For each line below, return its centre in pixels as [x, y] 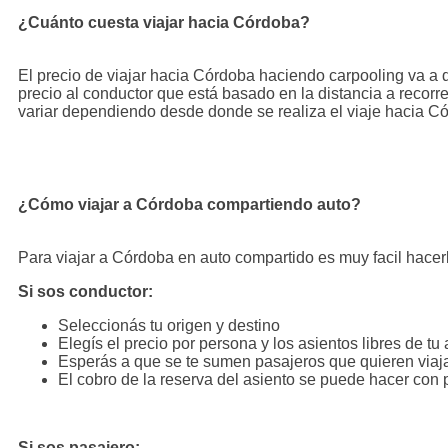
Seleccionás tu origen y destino [171, 325]
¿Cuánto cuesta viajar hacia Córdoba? [164, 22]
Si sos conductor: [85, 291]
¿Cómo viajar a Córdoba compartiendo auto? [189, 204]
